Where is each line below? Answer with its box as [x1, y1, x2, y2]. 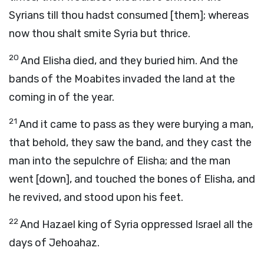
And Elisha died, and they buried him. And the [21, 54, 238, 67]
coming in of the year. [9, 91, 114, 104]
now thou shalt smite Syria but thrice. [9, 27, 190, 40]
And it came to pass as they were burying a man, [19, 118, 253, 131]
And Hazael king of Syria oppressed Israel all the [20, 218, 253, 231]
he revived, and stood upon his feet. [9, 191, 183, 204]
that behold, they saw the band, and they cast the [9, 136, 252, 149]
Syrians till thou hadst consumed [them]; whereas [9, 9, 249, 22]
